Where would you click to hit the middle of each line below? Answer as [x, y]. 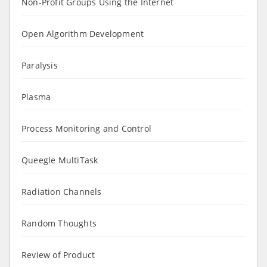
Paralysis [40, 65]
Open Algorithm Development [83, 33]
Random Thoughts [59, 223]
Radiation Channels [62, 191]
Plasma [36, 97]
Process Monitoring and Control [86, 128]
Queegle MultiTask [60, 160]
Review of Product [58, 254]
